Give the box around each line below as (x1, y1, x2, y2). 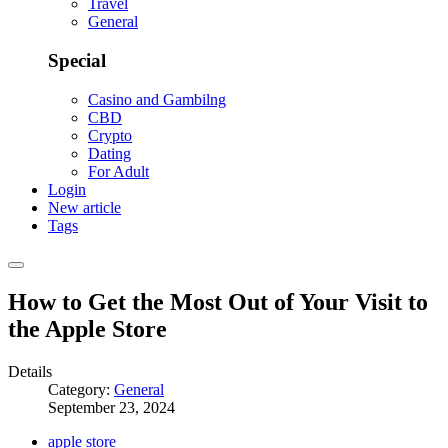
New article (48, 198, 121, 216)
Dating (88, 144, 131, 162)
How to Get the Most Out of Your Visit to (8, 288, 428, 315)
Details (8, 362, 52, 380)
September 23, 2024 (48, 398, 175, 416)
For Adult (88, 162, 149, 180)
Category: (48, 380, 114, 398)
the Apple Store (8, 315, 167, 342)
